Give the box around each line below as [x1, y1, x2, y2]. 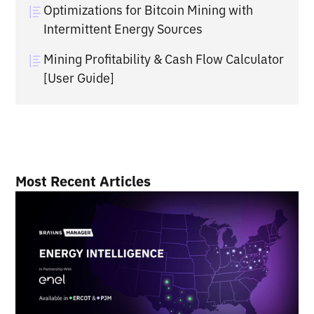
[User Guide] [43, 70, 115, 87]
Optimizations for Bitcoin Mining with [43, 2, 254, 19]
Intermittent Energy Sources [43, 21, 203, 38]
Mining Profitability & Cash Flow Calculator [43, 51, 285, 68]
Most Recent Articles [15, 172, 151, 191]
